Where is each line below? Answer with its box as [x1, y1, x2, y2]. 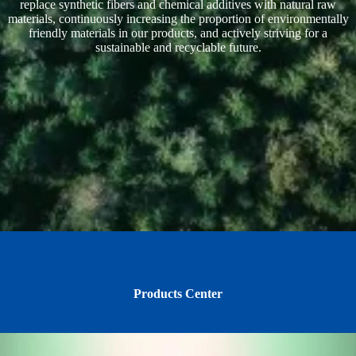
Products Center [133, 287, 222, 300]
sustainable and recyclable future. [95, 41, 261, 54]
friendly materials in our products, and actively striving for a [29, 26, 327, 40]
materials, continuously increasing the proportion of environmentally [7, 12, 349, 25]
